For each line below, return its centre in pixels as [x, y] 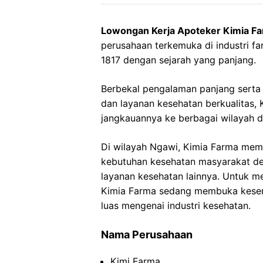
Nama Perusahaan [147, 235]
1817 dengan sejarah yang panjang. [178, 60]
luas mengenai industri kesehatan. [176, 205]
